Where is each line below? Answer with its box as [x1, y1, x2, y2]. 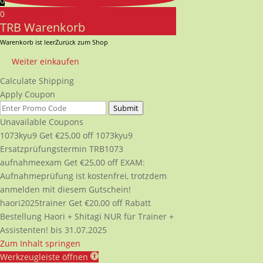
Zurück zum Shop [55, 37, 108, 46]
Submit [113, 102, 139, 113]
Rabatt [125, 197, 151, 208]
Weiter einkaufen [12, 55, 79, 67]
